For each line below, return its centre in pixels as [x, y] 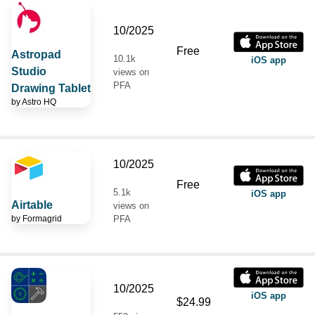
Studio [29, 71]
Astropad [36, 54]
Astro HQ [39, 102]
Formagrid [42, 218]
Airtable [32, 205]
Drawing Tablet [51, 88]
